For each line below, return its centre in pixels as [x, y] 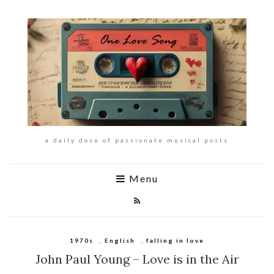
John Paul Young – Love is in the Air [137, 259]
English [120, 240]
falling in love [175, 240]
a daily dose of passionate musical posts [137, 140]
